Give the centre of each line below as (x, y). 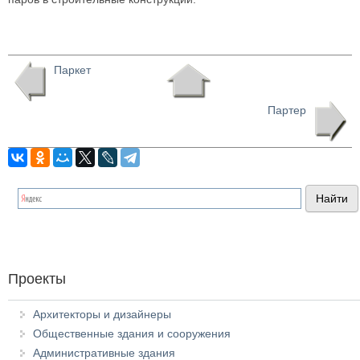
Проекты (37, 279)
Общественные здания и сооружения (132, 333)
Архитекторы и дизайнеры (102, 314)
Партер (287, 110)
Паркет (72, 70)
